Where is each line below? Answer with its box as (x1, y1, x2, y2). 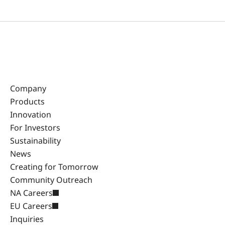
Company (10, 82, 46, 94)
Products (10, 95, 45, 107)
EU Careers (10, 200, 52, 211)
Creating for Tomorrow (10, 161, 98, 172)
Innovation (10, 108, 51, 120)
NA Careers (10, 187, 53, 198)
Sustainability (10, 135, 61, 146)
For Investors (10, 122, 60, 133)
